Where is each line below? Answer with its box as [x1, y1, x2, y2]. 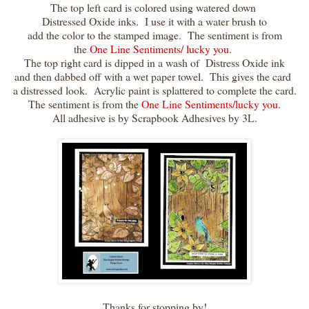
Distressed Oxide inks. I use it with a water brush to [42, 14, 267, 29]
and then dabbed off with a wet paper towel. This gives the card [14, 69, 295, 84]
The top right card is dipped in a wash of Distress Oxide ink [24, 55, 285, 70]
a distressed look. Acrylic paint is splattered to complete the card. [12, 83, 297, 98]
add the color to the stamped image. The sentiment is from [27, 28, 282, 43]
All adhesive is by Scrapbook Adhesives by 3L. [52, 110, 257, 126]
